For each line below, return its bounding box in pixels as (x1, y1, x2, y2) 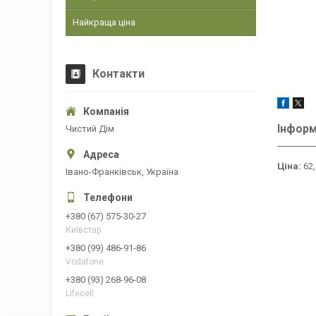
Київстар (66, 225, 101, 236)
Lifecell (66, 288, 94, 299)
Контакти (92, 67, 145, 80)
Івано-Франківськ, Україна (66, 166, 178, 177)
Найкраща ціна (73, 17, 135, 28)
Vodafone (66, 257, 104, 267)
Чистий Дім (66, 123, 114, 134)
